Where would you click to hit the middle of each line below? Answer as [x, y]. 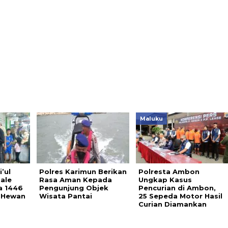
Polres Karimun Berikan [83, 172]
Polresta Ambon [169, 172]
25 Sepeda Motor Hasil [180, 196]
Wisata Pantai [65, 196]
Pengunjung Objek [74, 188]
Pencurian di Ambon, [177, 188]
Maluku [151, 119]
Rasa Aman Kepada [75, 180]
